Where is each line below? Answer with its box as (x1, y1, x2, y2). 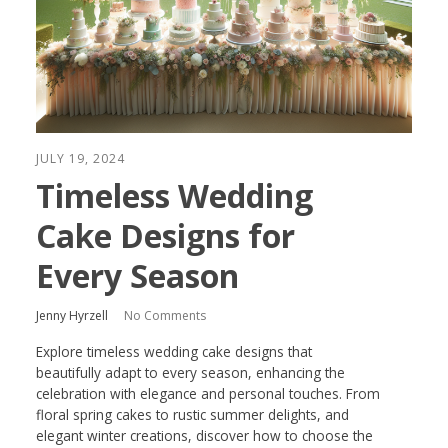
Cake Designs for (36, 213, 295, 257)
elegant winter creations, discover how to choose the (36, 425, 373, 445)
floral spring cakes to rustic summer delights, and (36, 404, 349, 424)
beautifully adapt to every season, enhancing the (36, 362, 345, 382)
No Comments (124, 306, 206, 324)
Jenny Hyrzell (36, 306, 108, 324)
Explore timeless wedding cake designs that (36, 341, 312, 361)
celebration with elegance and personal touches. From (36, 383, 380, 403)
